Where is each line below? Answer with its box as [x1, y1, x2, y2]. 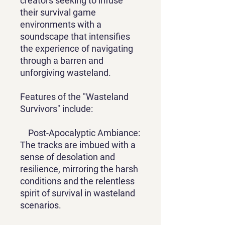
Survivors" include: [20, 103, 93, 115]
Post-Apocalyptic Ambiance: [20, 128, 140, 139]
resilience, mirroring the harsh [20, 164, 138, 175]
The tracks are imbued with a [20, 140, 136, 151]
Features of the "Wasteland [20, 91, 129, 102]
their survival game [20, 7, 96, 18]
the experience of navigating [20, 43, 133, 54]
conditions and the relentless [20, 176, 135, 187]
